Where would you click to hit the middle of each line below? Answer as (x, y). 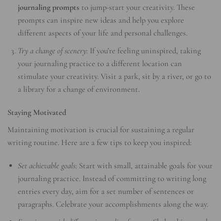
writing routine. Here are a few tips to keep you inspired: (99, 142)
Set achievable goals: (48, 166)
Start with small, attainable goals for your (145, 166)
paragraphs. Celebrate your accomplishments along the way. (113, 204)
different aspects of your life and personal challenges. (103, 33)
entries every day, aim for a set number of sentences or (106, 191)
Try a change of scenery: (53, 51)
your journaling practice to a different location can (100, 63)
